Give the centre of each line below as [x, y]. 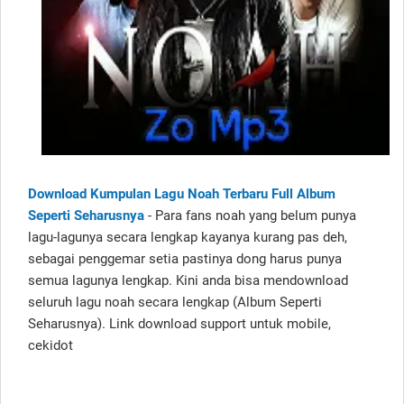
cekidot [50, 345]
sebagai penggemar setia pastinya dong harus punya [185, 258]
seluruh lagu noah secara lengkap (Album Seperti [175, 302]
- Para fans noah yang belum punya [250, 215]
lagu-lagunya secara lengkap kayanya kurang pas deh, [188, 237]
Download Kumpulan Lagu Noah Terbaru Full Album [182, 193]
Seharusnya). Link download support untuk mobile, [179, 323]
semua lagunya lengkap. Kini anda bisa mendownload [188, 280]
